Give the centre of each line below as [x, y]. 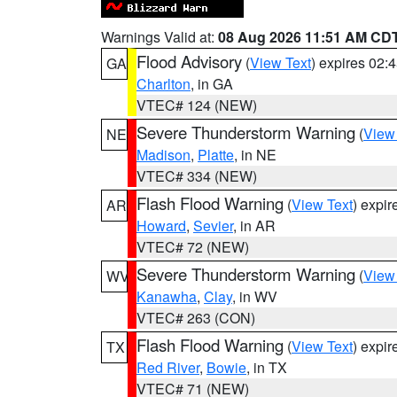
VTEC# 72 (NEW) [193, 247]
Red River [168, 367]
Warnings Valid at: [160, 37]
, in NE [255, 155]
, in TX [267, 367]
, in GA [212, 84]
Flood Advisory [189, 61]
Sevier [213, 226]
